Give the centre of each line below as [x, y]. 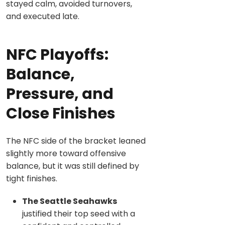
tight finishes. [32, 179]
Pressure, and [60, 94]
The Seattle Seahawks [70, 201]
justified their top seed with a [79, 214]
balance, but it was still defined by [73, 166]
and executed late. [43, 16]
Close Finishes [61, 113]
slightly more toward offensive [66, 154]
